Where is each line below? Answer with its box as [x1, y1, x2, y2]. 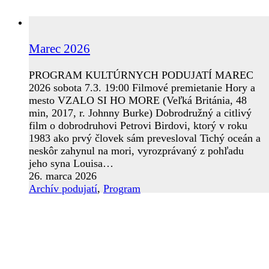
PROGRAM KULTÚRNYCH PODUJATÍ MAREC [29, 68, 253, 81]
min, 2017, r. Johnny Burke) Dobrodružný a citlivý [29, 106, 252, 119]
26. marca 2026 [29, 169, 97, 182]
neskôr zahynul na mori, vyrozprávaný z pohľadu [29, 144, 244, 157]
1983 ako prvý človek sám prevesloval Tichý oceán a [29, 131, 261, 144]
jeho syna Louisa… [29, 157, 113, 169]
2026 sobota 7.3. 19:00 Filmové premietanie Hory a [29, 81, 255, 94]
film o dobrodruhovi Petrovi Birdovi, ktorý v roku [29, 119, 247, 131]
